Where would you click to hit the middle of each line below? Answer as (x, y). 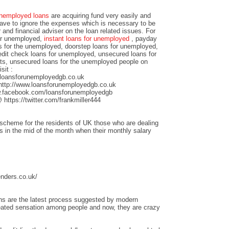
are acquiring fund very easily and (101, 15)
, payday (144, 38)
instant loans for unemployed (88, 38)
